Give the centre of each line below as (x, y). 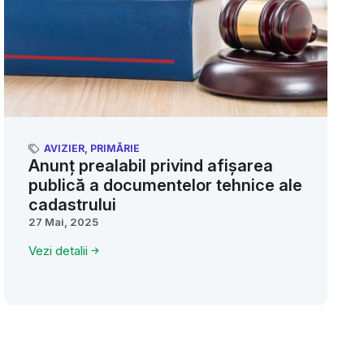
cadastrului (72, 204)
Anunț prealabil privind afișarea (151, 165)
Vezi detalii (58, 250)
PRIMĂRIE (115, 148)
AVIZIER (64, 148)
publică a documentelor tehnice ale (165, 185)
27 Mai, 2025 (63, 221)
